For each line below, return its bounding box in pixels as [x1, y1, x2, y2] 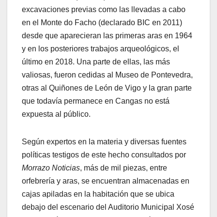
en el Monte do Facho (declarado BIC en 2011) [22, 18, 182, 27]
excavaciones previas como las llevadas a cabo [22, 5, 186, 14]
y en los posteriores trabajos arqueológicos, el [22, 45, 179, 53]
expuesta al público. [22, 110, 93, 119]
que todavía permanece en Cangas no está [22, 97, 170, 106]
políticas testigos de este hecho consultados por [22, 151, 186, 159]
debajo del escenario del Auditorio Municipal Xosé [22, 203, 194, 212]
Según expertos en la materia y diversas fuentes [22, 138, 186, 146]
